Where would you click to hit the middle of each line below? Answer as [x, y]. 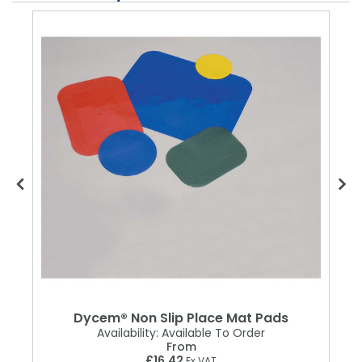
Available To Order [212, 333]
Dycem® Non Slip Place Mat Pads [181, 318]
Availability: [128, 333]
